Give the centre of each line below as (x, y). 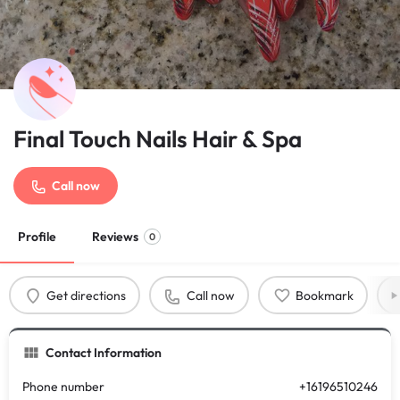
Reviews (115, 237)
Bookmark (324, 295)
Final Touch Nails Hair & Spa (158, 139)
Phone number (63, 387)
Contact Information (104, 353)
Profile (37, 237)
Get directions (86, 295)
